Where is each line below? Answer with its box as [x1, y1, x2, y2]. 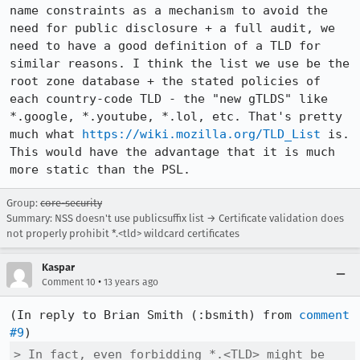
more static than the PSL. [10, 162, 190, 177]
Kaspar [42, 261, 75, 273]
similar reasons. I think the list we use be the [10, 56, 350, 71]
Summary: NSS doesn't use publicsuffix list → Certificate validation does [6, 212, 344, 224]
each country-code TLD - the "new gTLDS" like [10, 92, 328, 106]
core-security [40, 197, 102, 209]
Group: [6, 197, 40, 209]
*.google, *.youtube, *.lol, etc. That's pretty [10, 109, 342, 124]
